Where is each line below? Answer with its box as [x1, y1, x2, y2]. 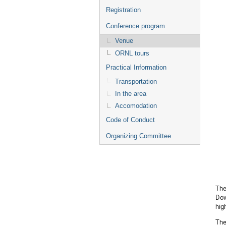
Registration [106, 6, 141, 14]
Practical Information [106, 64, 166, 71]
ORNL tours [115, 49, 149, 57]
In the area [115, 90, 146, 97]
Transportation [115, 78, 157, 85]
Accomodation [115, 102, 157, 109]
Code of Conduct [106, 116, 155, 124]
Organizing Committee [106, 132, 171, 140]
